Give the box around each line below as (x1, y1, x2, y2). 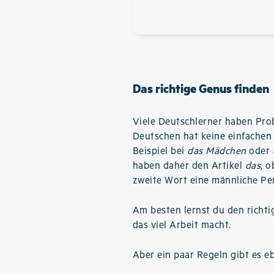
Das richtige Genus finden (132, 80, 269, 97)
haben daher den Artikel (132, 160, 245, 172)
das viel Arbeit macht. (132, 220, 231, 231)
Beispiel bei (132, 146, 188, 157)
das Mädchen (187, 146, 246, 157)
